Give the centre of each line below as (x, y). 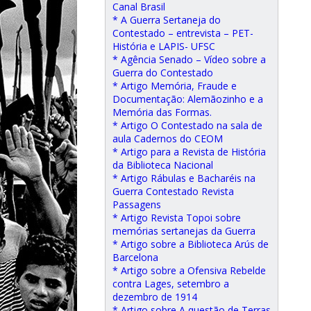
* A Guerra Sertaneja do (167, 20)
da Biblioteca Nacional (163, 165)
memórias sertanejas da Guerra (184, 231)
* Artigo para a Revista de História (189, 152)
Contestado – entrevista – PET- (183, 33)
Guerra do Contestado (163, 73)
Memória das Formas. (162, 112)
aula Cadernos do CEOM (168, 138)
